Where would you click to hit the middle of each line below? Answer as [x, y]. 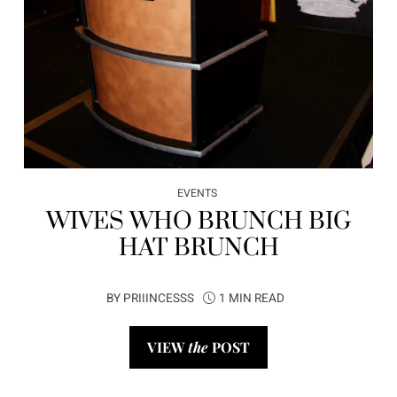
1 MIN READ [252, 299]
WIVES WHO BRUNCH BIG [198, 222]
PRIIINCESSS [159, 299]
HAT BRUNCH [198, 249]
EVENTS [197, 194]
